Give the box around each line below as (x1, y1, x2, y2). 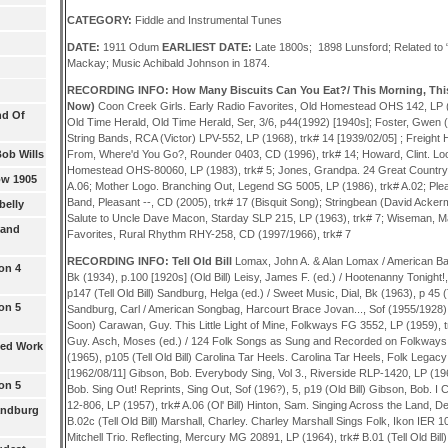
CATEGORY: (66, 13, 135, 26)
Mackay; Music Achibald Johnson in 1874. (66, 56, 270, 69)
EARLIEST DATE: (161, 40, 255, 53)
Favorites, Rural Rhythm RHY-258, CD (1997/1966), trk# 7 (66, 228, 351, 241)
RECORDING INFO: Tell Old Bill (66, 255, 232, 268)
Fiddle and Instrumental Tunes (134, 13, 282, 26)
